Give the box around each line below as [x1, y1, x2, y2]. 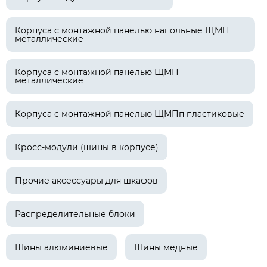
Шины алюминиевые [15, 242, 108, 253]
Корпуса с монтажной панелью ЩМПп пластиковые [15, 108, 244, 119]
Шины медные [134, 242, 198, 253]
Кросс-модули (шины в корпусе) [15, 142, 159, 153]
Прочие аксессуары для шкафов [15, 175, 158, 186]
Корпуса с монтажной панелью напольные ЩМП [15, 25, 229, 36]
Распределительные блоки [15, 209, 135, 219]
